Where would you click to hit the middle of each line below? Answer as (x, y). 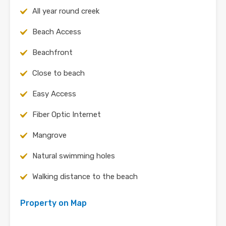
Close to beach (59, 73)
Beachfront (52, 53)
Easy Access (54, 94)
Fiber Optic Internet (67, 115)
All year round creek (66, 11)
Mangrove (49, 135)
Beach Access (57, 32)
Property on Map (53, 203)
